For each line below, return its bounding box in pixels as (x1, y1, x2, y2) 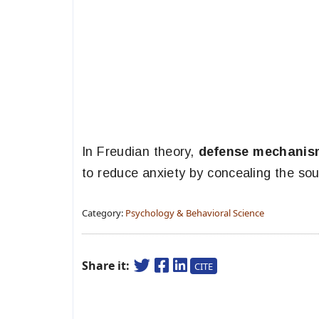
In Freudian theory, (82, 145, 199, 159)
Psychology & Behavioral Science (125, 206, 264, 219)
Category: (82, 206, 125, 219)
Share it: (82, 258, 132, 273)
